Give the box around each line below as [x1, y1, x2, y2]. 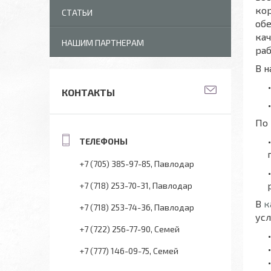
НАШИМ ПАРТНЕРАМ [62, 38, 144, 48]
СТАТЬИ [62, 7, 93, 18]
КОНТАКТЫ [62, 87, 115, 98]
